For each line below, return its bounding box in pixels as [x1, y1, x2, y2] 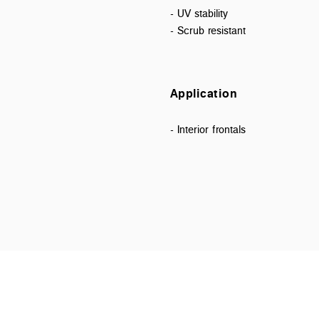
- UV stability [170, 5, 228, 21]
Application [170, 84, 237, 102]
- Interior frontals [170, 121, 246, 137]
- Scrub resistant [170, 22, 246, 38]
